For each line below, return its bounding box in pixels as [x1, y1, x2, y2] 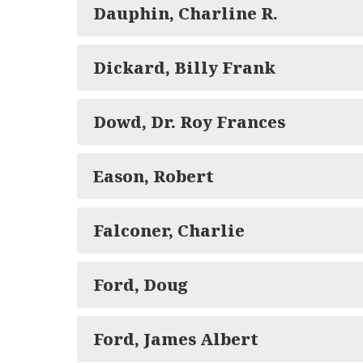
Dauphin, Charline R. [93, 2, 278, 24]
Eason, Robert [93, 165, 214, 187]
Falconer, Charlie [93, 220, 245, 241]
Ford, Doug [93, 274, 188, 296]
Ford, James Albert [93, 328, 258, 350]
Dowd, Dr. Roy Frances [93, 111, 285, 133]
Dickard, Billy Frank [93, 57, 275, 79]
